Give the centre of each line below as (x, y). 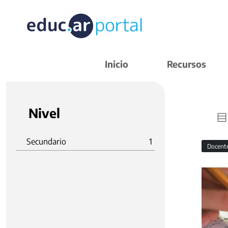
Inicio (117, 64)
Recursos (187, 64)
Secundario (46, 141)
